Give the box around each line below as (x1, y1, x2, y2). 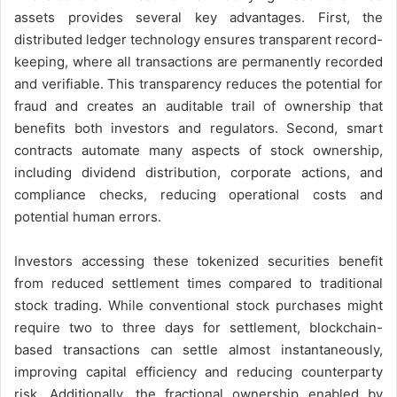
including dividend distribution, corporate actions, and (14, 163, 383, 181)
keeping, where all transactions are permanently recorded (14, 52, 383, 70)
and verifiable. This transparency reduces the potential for (14, 74, 383, 92)
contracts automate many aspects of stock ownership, (14, 141, 383, 159)
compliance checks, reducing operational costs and (14, 185, 383, 203)
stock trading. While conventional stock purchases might (14, 296, 383, 314)
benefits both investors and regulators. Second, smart (14, 119, 383, 136)
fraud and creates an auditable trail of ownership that (14, 97, 383, 114)
